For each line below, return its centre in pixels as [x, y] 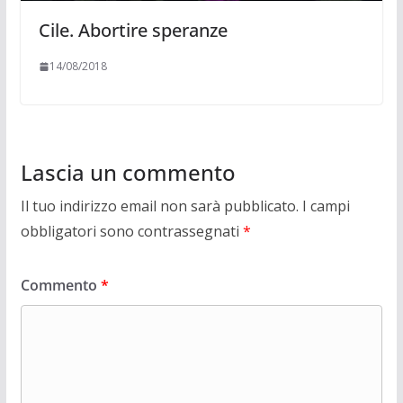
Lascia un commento [128, 173]
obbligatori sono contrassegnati [131, 232]
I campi [326, 206]
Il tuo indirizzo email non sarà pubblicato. [159, 206]
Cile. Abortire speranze [133, 31]
